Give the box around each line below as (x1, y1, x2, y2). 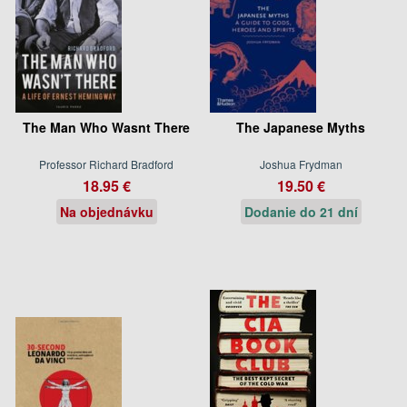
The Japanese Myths (236, 117, 365, 136)
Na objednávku (59, 202, 154, 221)
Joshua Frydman (259, 155, 342, 172)
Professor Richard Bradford (39, 155, 174, 172)
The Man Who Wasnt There (23, 117, 190, 136)
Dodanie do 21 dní (243, 202, 358, 221)
